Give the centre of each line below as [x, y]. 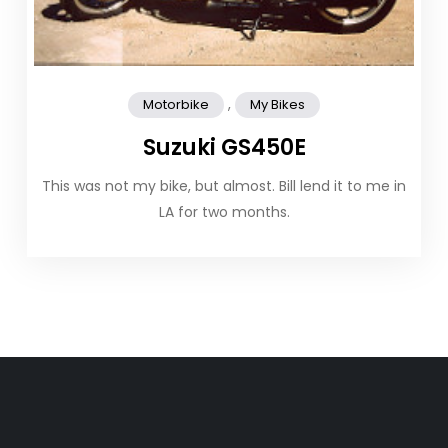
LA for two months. [224, 212]
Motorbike [176, 105]
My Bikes [277, 105]
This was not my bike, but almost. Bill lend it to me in [224, 186]
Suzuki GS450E [224, 148]
